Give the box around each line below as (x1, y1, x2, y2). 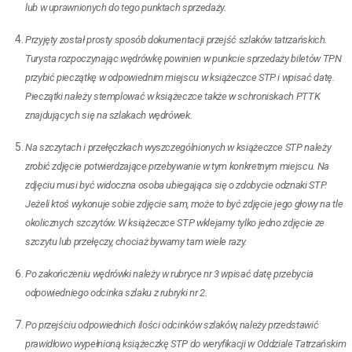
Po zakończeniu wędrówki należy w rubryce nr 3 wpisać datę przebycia (25, 267, 313, 280)
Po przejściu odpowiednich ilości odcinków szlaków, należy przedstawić (25, 318, 319, 331)
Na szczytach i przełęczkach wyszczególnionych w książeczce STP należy (25, 141, 332, 153)
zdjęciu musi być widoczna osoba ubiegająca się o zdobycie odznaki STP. (25, 178, 327, 191)
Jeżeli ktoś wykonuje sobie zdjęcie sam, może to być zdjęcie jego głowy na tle (25, 197, 343, 210)
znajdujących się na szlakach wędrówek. (25, 108, 192, 121)
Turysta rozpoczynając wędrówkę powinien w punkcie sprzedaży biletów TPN (25, 52, 342, 64)
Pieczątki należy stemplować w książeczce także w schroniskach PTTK (25, 90, 321, 102)
